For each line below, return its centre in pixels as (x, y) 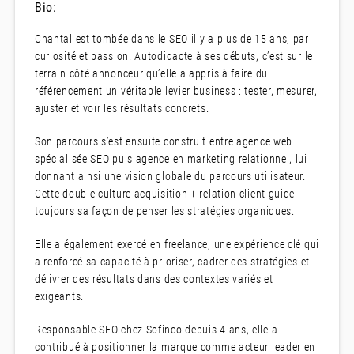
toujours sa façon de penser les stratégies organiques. (164, 211)
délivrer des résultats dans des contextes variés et (154, 279)
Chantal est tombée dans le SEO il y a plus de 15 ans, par (171, 39)
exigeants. (59, 297)
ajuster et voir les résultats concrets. (122, 109)
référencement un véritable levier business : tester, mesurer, (176, 91)
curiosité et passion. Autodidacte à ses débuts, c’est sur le (173, 56)
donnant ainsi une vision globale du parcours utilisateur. (170, 177)
